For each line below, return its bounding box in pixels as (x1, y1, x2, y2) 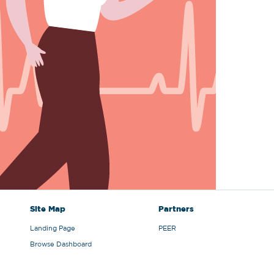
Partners (158, 206, 194, 213)
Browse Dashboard (30, 241, 92, 248)
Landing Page (30, 225, 75, 232)
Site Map (30, 206, 65, 213)
